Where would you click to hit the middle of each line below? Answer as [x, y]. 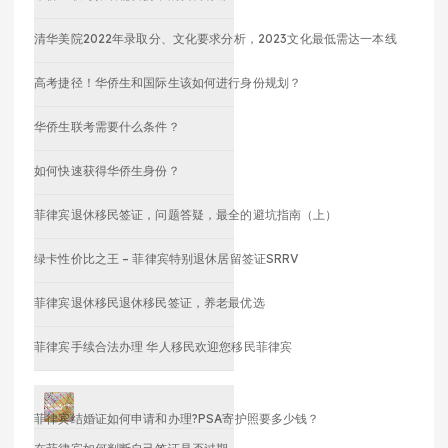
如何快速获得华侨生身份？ [107, 171]
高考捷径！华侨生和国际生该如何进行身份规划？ [168, 83]
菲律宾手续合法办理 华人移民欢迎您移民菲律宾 [163, 347]
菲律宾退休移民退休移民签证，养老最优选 [149, 303]
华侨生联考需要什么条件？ [107, 127]
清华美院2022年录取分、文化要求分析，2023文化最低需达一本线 [215, 39]
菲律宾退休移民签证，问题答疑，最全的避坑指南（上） [186, 215]
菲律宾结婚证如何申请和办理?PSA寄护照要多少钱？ [177, 419]
